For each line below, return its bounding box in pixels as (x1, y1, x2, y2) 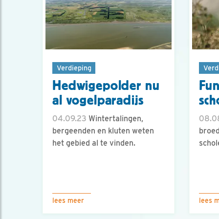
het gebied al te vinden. (52, 138, 135, 148)
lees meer (52, 197, 84, 204)
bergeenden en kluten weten (52, 126, 154, 136)
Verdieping (56, 63, 91, 72)
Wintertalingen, (87, 114, 143, 124)
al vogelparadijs (52, 93, 144, 108)
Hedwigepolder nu (52, 78, 160, 93)
